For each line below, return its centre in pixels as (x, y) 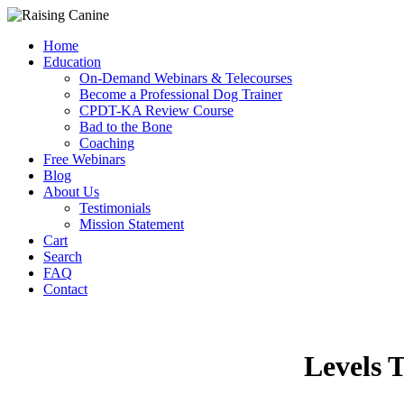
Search (63, 257)
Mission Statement (132, 224)
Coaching (107, 143)
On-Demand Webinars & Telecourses (186, 78)
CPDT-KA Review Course (156, 110)
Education (72, 62)
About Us (71, 192)
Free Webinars (84, 159)
